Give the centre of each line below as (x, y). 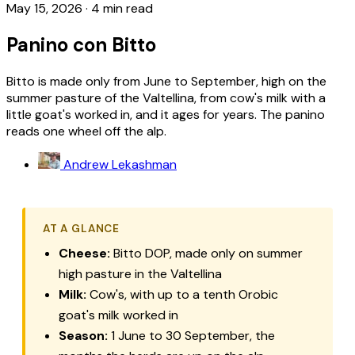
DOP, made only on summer (222, 254)
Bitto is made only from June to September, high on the (166, 81)
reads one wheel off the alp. (86, 131)
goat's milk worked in (118, 315)
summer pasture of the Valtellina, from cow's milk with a (166, 97)
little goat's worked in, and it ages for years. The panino (166, 114)
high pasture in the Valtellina (140, 274)
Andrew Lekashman (120, 165)
